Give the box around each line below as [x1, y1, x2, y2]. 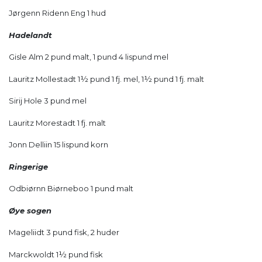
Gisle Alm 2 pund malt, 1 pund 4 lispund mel [9, 52, 168, 62]
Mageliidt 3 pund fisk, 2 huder [9, 227, 119, 237]
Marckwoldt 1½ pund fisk [9, 249, 103, 259]
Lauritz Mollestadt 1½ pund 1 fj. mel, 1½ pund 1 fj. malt [9, 74, 204, 84]
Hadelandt [9, 30, 52, 40]
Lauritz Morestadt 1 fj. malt [9, 118, 106, 127]
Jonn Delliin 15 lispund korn [9, 140, 108, 150]
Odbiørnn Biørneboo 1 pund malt [9, 184, 133, 194]
